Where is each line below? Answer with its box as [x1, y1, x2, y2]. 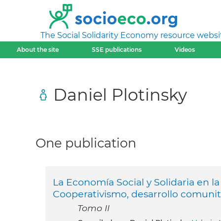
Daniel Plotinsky [53, 84, 187, 105]
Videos [175, 46, 195, 53]
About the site [16, 46, 59, 53]
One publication [36, 135, 136, 150]
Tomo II [77, 203, 110, 214]
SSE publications [91, 46, 142, 53]
